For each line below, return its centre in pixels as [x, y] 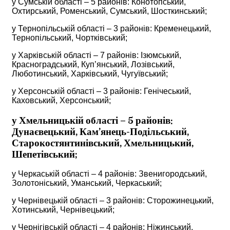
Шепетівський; [45, 154]
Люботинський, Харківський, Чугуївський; [90, 73]
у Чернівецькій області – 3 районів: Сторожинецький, [113, 201]
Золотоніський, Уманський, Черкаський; [87, 183]
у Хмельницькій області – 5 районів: [92, 120]
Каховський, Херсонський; [61, 100]
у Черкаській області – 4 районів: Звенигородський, [109, 174]
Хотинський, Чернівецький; [63, 210]
